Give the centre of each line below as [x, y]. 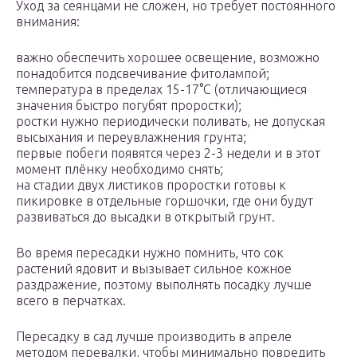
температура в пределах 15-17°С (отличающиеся [161, 90]
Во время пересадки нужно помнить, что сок [150, 253]
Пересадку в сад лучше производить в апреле [154, 337]
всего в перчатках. [71, 301]
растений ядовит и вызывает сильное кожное [154, 269]
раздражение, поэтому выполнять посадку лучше [164, 285]
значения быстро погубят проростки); [129, 106]
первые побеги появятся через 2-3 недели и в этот [168, 153]
